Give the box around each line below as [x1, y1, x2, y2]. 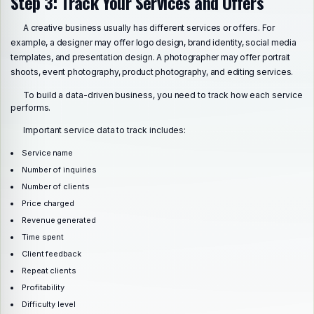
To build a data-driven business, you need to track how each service [23, 90, 303, 101]
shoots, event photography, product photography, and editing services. [11, 67, 294, 78]
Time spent [21, 232, 64, 243]
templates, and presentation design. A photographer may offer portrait [11, 52, 291, 63]
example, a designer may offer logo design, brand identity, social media [11, 37, 296, 48]
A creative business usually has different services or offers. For [23, 22, 275, 34]
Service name [21, 147, 74, 158]
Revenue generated [21, 215, 96, 225]
